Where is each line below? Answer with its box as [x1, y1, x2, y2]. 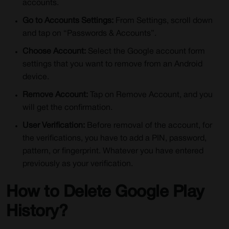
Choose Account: [22, 48, 88, 55]
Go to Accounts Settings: [22, 17, 116, 25]
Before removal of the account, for [87, 122, 212, 129]
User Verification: [22, 122, 87, 129]
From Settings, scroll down [116, 17, 213, 25]
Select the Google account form [88, 48, 205, 55]
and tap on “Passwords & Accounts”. [22, 30, 156, 37]
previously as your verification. [22, 161, 133, 168]
